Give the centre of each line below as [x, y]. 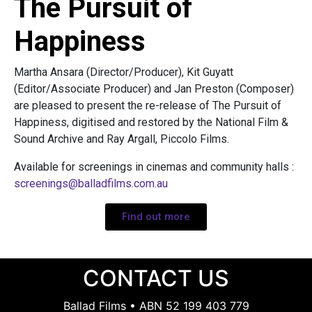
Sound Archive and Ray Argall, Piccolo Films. [122, 139]
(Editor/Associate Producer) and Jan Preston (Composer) [154, 88]
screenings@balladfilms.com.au [91, 183]
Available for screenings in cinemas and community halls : [154, 166]
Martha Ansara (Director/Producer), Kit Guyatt [124, 72]
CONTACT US [156, 278]
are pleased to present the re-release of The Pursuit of [148, 105]
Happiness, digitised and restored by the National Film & [151, 122]
